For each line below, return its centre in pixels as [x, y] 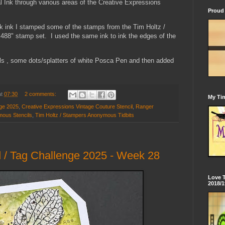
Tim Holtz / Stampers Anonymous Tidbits [85, 115]
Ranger [145, 106]
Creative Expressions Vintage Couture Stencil [77, 106]
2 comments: [41, 94]
